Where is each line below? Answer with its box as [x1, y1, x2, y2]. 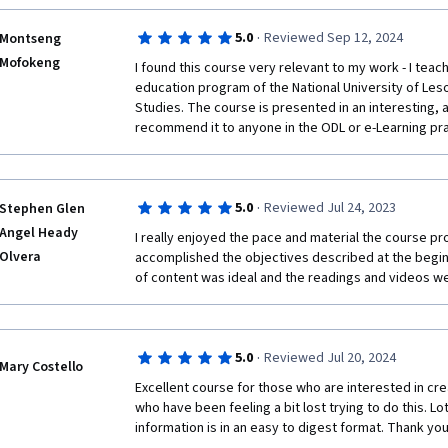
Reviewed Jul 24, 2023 [263, 198, 396, 218]
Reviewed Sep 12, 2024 [263, 28, 403, 48]
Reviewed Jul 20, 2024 [263, 348, 396, 368]
